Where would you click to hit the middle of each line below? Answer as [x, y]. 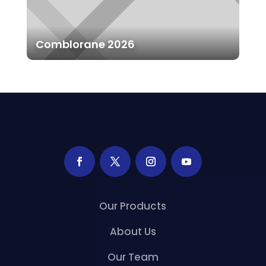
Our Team [133, 257]
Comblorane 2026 [85, 45]
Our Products [133, 206]
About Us [133, 231]
